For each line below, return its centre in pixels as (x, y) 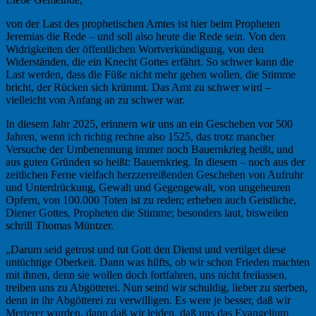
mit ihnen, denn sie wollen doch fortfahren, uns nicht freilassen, (146, 274)
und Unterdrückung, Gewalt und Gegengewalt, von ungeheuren (148, 187)
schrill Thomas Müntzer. (60, 225)
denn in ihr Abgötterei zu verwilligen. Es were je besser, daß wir (148, 300)
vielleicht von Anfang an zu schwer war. (95, 99)
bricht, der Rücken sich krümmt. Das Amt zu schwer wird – (138, 87)
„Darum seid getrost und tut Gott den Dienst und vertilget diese (146, 249)
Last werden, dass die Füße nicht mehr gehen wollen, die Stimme (151, 74)
